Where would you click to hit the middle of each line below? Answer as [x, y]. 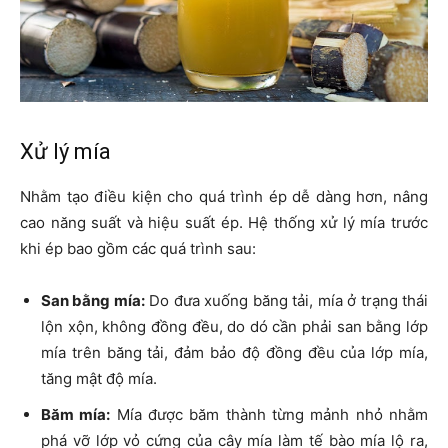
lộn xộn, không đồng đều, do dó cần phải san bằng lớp [234, 327]
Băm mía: [76, 415]
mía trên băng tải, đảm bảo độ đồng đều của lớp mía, [234, 353]
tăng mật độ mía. [99, 379]
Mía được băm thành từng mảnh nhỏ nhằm [269, 415]
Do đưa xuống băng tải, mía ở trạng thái [286, 301]
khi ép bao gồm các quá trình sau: [138, 249]
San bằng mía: [93, 301]
